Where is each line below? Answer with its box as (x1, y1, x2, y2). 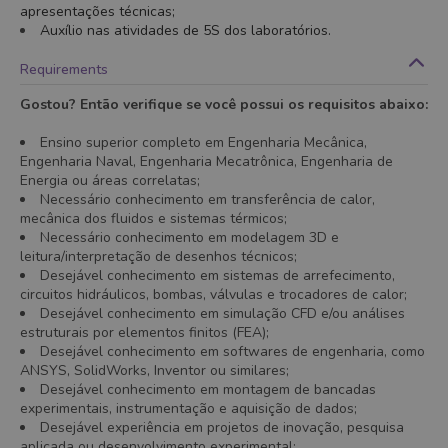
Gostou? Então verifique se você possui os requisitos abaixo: (20, 95, 428, 114)
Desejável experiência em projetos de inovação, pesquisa (40, 418, 404, 437)
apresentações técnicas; (20, 2, 175, 21)
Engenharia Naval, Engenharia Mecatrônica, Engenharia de (20, 152, 393, 171)
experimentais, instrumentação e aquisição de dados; (20, 399, 357, 418)
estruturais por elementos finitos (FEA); (20, 323, 269, 342)
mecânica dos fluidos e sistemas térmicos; (20, 209, 287, 228)
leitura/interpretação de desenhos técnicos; (20, 247, 297, 266)
